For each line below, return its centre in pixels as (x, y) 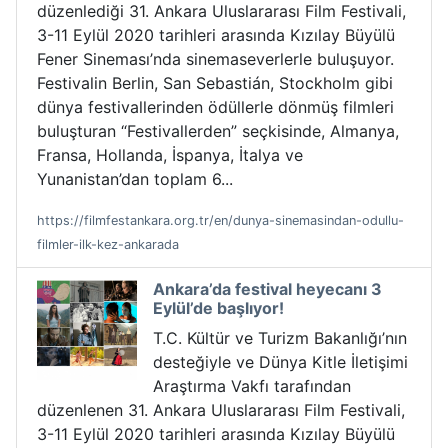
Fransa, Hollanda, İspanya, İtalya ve (170, 155)
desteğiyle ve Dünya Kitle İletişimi (280, 362)
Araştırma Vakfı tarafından (252, 386)
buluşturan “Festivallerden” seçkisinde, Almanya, (218, 131)
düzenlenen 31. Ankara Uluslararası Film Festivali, (221, 410)
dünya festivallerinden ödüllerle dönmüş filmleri (215, 107)
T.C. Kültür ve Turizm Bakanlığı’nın (280, 338)
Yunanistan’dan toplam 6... (135, 179)
